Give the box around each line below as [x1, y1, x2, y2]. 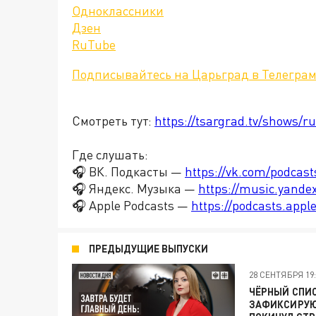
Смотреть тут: [72, 113, 154, 128]
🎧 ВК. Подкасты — [72, 164, 185, 179]
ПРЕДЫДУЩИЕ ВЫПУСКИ [89, 243, 208, 255]
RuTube [72, 37, 116, 52]
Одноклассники [72, 3, 164, 18]
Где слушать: [72, 147, 148, 162]
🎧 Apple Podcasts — [72, 197, 191, 213]
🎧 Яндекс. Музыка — [72, 181, 198, 196]
